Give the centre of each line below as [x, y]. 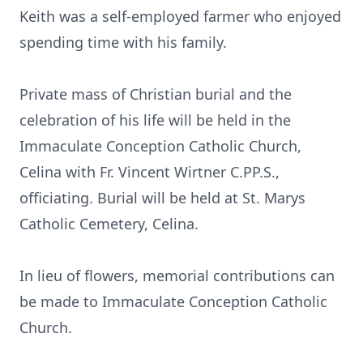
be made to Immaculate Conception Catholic [173, 301]
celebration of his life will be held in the [155, 120]
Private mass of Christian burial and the [156, 94]
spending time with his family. [123, 42]
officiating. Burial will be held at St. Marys [162, 198]
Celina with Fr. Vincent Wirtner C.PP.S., [149, 172]
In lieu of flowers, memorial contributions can [177, 275]
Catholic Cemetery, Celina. [109, 224]
